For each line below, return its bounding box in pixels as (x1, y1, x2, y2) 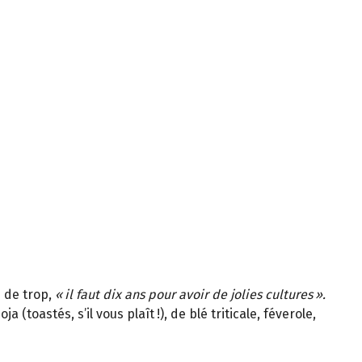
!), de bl (157, 306, 200, 322)
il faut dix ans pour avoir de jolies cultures (65, 287, 313, 303)
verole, (276, 306, 316, 322)
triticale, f (208, 306, 268, 322)
